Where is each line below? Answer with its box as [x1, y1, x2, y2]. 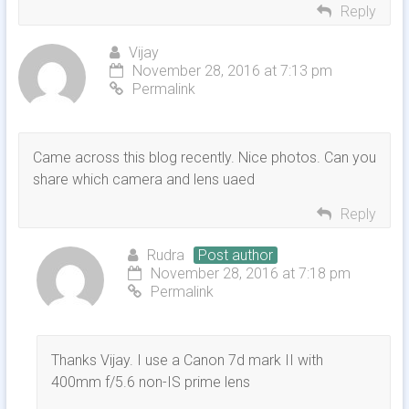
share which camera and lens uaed [32, 171, 255, 189]
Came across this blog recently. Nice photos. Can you [32, 149, 376, 167]
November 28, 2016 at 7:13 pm [131, 62, 332, 80]
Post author [197, 246, 273, 265]
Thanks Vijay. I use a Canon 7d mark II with [50, 351, 323, 370]
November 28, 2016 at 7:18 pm [150, 265, 351, 283]
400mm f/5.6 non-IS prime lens [50, 373, 250, 392]
